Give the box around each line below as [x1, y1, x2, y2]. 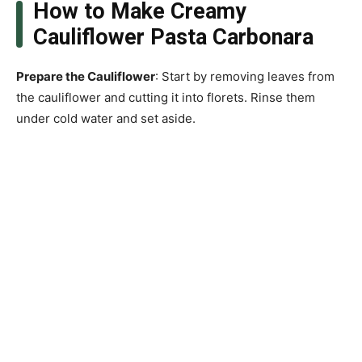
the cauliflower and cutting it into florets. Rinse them [16, 90, 315, 106]
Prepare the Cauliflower [16, 69, 155, 85]
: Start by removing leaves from [155, 69, 335, 85]
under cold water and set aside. [16, 111, 196, 127]
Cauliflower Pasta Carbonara [32, 24, 314, 51]
